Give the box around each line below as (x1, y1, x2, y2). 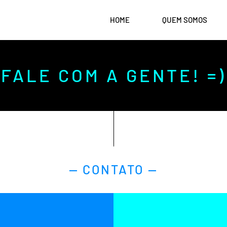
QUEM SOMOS (162, 15, 207, 24)
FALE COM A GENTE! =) (1, 64, 226, 86)
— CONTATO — (69, 162, 158, 177)
